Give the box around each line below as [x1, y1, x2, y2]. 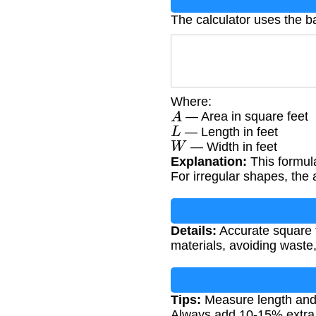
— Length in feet [181, 124, 278, 139]
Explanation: [171, 154, 247, 169]
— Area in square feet [182, 109, 309, 124]
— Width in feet [186, 139, 277, 154]
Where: [171, 95, 212, 109]
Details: [171, 223, 217, 238]
